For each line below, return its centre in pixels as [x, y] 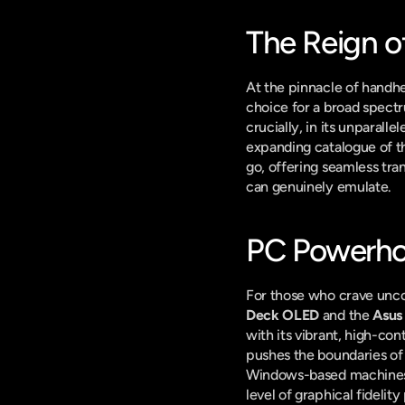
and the [346, 315]
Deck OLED [283, 315]
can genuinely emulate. [319, 187]
